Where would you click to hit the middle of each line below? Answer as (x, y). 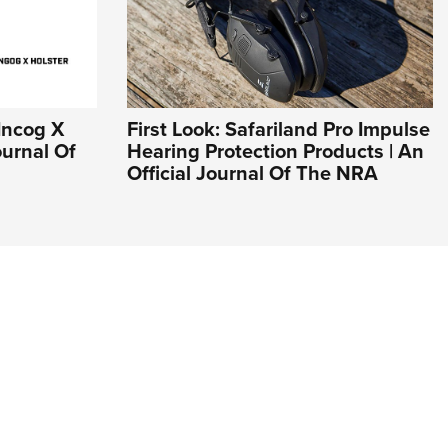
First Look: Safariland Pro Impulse (278, 129)
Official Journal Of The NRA (252, 173)
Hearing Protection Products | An (275, 151)
